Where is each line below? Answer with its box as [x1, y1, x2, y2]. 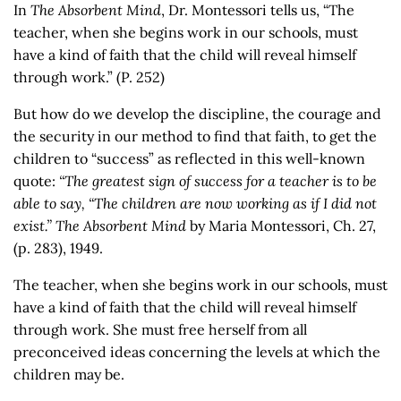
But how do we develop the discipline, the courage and [13, 105, 381, 123]
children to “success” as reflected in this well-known [13, 149, 365, 167]
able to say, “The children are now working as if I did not [13, 194, 377, 212]
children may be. [13, 365, 124, 383]
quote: [13, 172, 59, 190]
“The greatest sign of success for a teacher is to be [59, 172, 377, 190]
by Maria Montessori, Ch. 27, [186, 217, 376, 235]
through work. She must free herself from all [13, 320, 307, 338]
